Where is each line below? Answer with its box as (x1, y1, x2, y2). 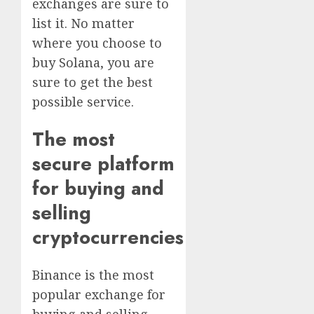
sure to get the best (32, 73, 153, 90)
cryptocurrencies (32, 223, 184, 251)
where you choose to (32, 34, 162, 51)
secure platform (32, 149, 175, 177)
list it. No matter (32, 14, 135, 32)
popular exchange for (32, 286, 165, 303)
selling (32, 198, 91, 226)
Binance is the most (32, 266, 154, 284)
